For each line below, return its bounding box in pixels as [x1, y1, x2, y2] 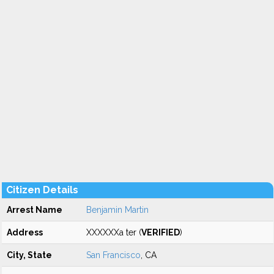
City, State [7, 250, 52, 260]
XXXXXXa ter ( [86, 228, 141, 237]
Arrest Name [7, 205, 62, 215]
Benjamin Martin [86, 205, 149, 215]
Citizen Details [6, 184, 78, 196]
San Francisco [86, 250, 141, 260]
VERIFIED [141, 228, 180, 237]
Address [7, 228, 43, 237]
